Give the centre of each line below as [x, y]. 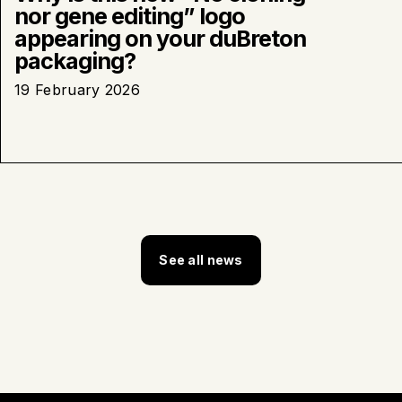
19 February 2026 [78, 89]
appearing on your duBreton [160, 38]
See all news [201, 259]
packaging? [75, 60]
